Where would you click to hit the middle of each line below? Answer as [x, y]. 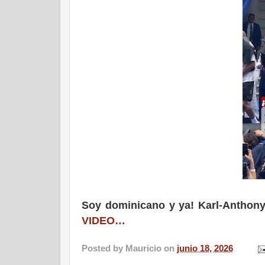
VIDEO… [104, 220]
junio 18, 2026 [205, 248]
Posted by [104, 248]
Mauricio [143, 248]
